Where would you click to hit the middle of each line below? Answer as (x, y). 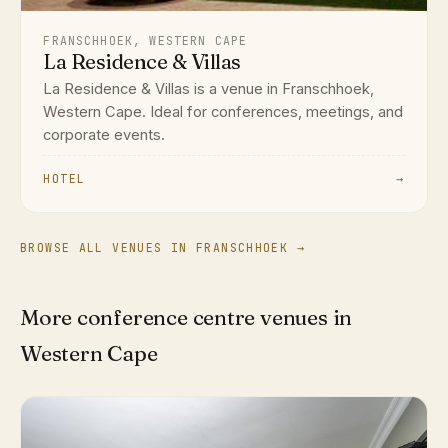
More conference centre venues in (186, 318)
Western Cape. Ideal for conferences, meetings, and (223, 112)
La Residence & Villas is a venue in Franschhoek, (209, 89)
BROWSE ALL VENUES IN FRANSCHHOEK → (163, 248)
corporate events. (104, 135)
